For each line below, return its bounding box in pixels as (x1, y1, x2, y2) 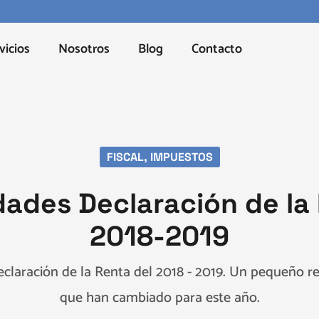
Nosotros (58, 38, 110, 60)
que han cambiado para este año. (59, 286, 260, 310)
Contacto (192, 38, 242, 60)
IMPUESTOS (150, 150, 213, 164)
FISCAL (106, 150, 144, 164)
